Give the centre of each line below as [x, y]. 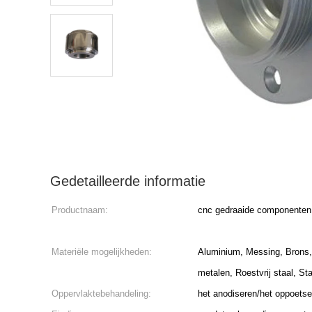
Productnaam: [80, 210]
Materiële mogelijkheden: [102, 252]
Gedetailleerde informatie [128, 181]
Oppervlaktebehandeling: [101, 294]
